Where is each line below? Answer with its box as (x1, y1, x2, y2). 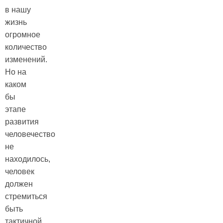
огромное (5, 30, 40, 39)
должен (5, 180, 33, 189)
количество (5, 43, 47, 52)
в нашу (5, 5, 31, 14)
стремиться (5, 192, 47, 201)
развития (5, 117, 39, 126)
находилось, (5, 155, 50, 164)
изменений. (5, 55, 47, 64)
